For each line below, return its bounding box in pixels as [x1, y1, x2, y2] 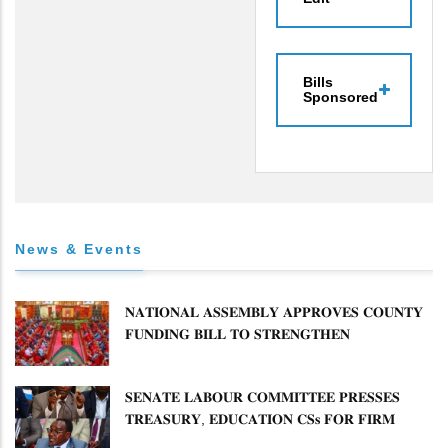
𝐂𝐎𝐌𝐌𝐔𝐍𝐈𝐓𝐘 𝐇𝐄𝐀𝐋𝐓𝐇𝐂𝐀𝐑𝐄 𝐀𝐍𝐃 [125, 347, 352, 364]
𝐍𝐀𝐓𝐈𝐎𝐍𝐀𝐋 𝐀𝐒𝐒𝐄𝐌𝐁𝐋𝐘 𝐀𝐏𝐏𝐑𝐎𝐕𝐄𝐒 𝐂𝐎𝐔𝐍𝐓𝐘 [125, 303, 423, 320]
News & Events [15, 240, 143, 257]
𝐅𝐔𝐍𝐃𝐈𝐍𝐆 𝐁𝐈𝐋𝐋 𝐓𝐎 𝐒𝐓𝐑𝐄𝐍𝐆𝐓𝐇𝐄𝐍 [125, 325, 350, 342]
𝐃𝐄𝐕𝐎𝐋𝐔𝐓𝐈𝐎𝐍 [125, 369, 219, 386]
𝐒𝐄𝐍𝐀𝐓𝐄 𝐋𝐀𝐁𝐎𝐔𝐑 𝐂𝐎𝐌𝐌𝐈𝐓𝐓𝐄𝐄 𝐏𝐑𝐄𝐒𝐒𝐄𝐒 [125, 388, 400, 405]
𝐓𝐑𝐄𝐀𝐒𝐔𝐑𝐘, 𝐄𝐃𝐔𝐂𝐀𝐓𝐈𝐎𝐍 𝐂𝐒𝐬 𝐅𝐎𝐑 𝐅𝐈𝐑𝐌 [125, 410, 395, 427]
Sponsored [303, 88, 378, 105]
